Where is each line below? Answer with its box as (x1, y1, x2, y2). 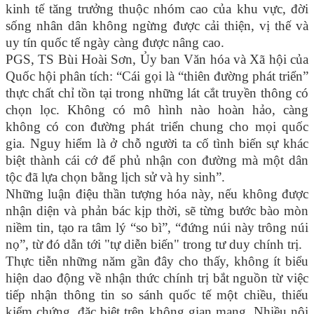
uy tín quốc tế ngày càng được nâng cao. (6, 35, 224, 50)
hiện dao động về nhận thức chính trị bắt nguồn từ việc (6, 271, 308, 286)
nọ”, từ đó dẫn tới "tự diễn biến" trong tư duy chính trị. (6, 237, 302, 252)
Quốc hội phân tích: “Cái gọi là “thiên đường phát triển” (6, 69, 308, 84)
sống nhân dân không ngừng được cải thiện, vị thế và (6, 18, 308, 34)
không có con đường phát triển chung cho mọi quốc (6, 119, 308, 135)
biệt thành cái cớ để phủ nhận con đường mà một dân (6, 153, 308, 168)
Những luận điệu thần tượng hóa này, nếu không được (6, 186, 308, 202)
